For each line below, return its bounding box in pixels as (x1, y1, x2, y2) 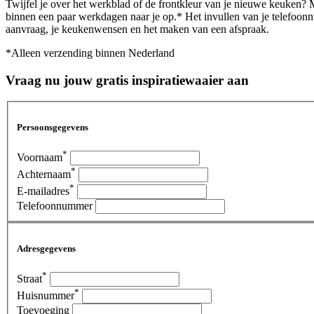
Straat (17, 273, 42, 285)
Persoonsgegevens (17, 122, 88, 133)
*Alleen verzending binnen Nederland (6, 47, 175, 59)
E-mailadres (17, 185, 69, 198)
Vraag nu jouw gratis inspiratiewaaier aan (6, 72, 249, 88)
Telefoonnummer (17, 200, 93, 212)
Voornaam (17, 151, 62, 164)
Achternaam (17, 168, 71, 181)
